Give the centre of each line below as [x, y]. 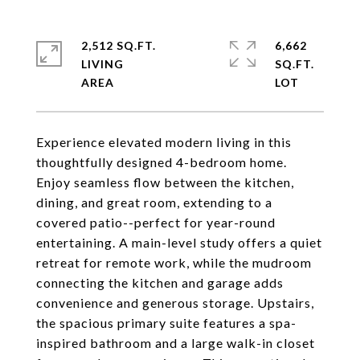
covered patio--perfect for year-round [156, 222]
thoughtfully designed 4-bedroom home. [162, 162]
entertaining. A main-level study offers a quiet [179, 242]
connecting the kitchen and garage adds [160, 282]
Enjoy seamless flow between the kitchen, [165, 182]
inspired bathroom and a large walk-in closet [176, 343]
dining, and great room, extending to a [154, 202]
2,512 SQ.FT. [119, 45]
